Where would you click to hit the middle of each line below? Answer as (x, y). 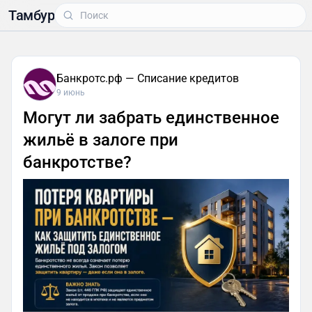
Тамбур (31, 15)
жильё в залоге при (101, 140)
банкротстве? (77, 162)
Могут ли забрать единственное (151, 118)
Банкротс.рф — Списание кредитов (148, 78)
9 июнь (71, 93)
